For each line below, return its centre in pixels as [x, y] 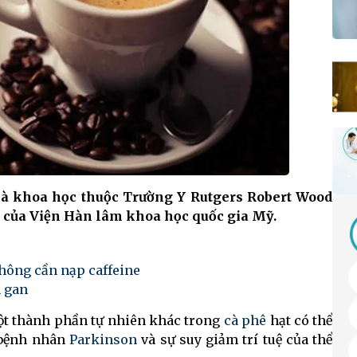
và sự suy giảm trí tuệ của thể [235, 340]
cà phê [245, 321]
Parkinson [104, 340]
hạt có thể [300, 321]
